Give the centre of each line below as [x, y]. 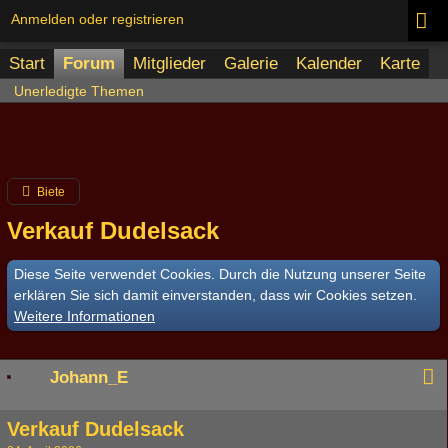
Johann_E [89, 377]
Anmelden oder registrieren [97, 19]
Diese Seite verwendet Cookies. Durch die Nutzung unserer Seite [220, 274]
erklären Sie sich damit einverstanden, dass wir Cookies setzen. [215, 295]
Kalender [329, 63]
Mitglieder [169, 63]
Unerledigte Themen [79, 91]
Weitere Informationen [84, 316]
